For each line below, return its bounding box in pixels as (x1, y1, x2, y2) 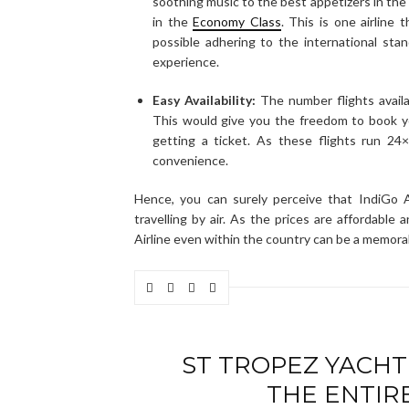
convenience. (152, 152, 228, 168)
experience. (152, 53, 219, 69)
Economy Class (193, 13, 281, 29)
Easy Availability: (152, 91, 257, 108)
